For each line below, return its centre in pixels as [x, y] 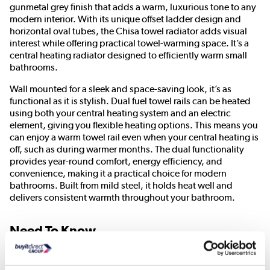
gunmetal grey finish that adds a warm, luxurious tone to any [133, 7]
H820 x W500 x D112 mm [169, 251]
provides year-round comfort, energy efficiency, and [116, 162]
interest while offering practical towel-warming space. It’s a [129, 43]
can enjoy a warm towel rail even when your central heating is [134, 137]
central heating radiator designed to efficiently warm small [128, 55]
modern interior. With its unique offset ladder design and [125, 19]
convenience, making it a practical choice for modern [118, 174]
